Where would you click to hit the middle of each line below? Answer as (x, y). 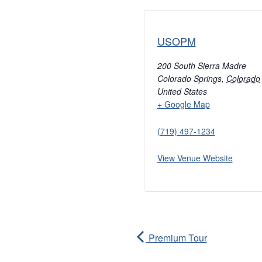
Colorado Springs (189, 79)
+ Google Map (183, 104)
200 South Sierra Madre (201, 66)
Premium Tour (176, 238)
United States (182, 92)
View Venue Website (195, 158)
